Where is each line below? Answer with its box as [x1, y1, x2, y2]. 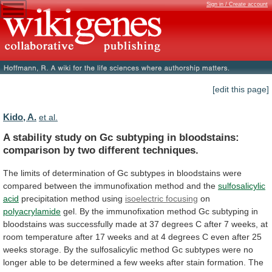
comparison [3, 143, 60, 156]
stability [13, 131, 52, 143]
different [98, 143, 140, 156]
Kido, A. [3, 112, 36, 123]
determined [70, 257, 114, 267]
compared [3, 180, 42, 191]
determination [52, 168, 105, 178]
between [44, 180, 77, 191]
